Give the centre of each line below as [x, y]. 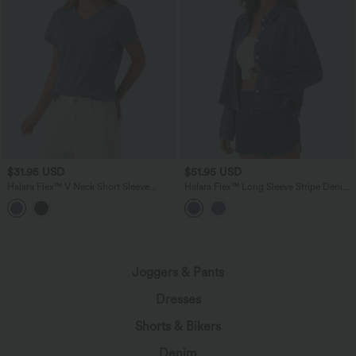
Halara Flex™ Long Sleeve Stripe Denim [267, 186]
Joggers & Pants [178, 272]
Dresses [178, 299]
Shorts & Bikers [178, 326]
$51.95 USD [213, 172]
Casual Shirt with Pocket [236, 197]
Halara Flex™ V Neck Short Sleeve [78, 186]
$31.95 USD [36, 172]
